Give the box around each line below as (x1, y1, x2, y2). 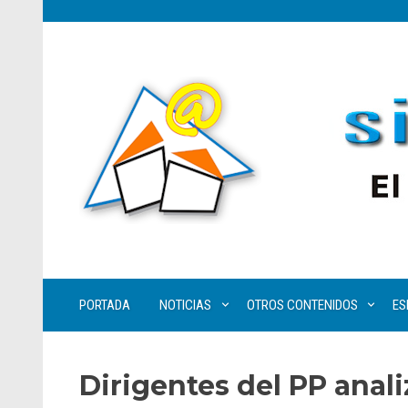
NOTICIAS (159, 297, 211, 313)
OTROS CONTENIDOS (246, 297, 358, 313)
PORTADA (79, 297, 130, 313)
